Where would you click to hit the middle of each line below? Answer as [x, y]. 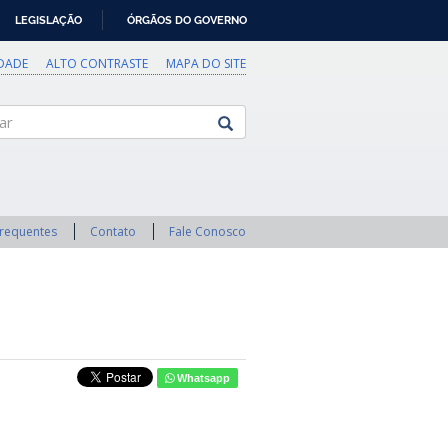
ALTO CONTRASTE [97, 63]
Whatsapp [202, 378]
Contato [113, 231]
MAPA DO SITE [206, 63]
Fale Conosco [207, 231]
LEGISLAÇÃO [48, 19]
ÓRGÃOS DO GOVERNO [187, 19]
